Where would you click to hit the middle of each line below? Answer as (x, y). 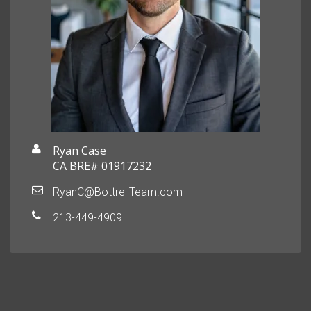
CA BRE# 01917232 (102, 166)
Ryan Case (80, 151)
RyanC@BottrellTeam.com (118, 192)
